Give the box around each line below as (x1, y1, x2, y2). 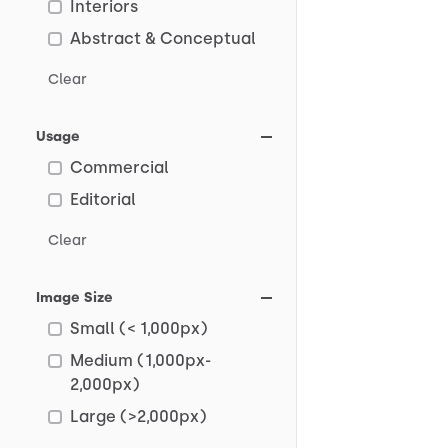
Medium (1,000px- (70, 351, 211, 370)
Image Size (36, 289, 113, 306)
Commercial (70, 158, 169, 177)
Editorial (70, 190, 136, 209)
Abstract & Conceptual (70, 29, 256, 48)
